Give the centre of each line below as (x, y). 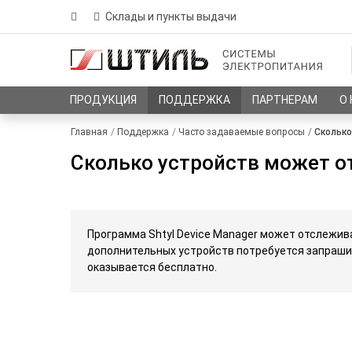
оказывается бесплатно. (152, 268)
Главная (89, 132)
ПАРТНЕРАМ (285, 99)
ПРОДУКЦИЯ (104, 99)
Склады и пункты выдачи (171, 16)
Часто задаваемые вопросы (242, 132)
